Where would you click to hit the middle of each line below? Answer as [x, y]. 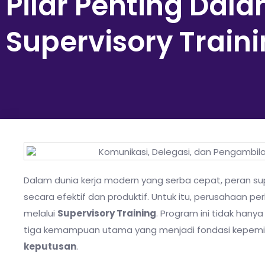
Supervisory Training [107, 214]
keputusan [50, 247]
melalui [41, 214]
